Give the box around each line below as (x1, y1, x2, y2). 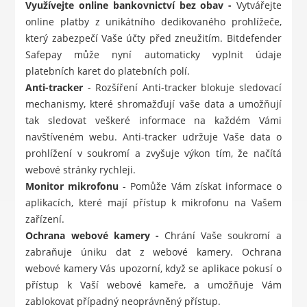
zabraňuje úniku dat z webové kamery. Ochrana (25, 245, 282, 259)
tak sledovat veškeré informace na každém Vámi (25, 114, 282, 127)
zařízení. (25, 212, 65, 226)
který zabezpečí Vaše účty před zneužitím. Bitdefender (25, 32, 282, 45)
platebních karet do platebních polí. (25, 64, 191, 78)
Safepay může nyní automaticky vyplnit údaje (25, 48, 282, 62)
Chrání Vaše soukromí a (164, 229, 282, 243)
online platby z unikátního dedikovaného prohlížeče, (25, 15, 282, 29)
